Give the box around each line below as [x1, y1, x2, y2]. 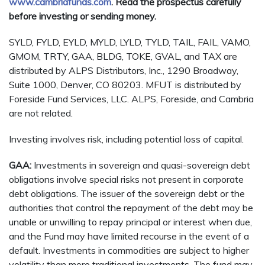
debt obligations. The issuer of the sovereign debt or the [9, 188, 245, 200]
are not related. [9, 107, 73, 119]
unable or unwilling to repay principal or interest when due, [9, 216, 252, 228]
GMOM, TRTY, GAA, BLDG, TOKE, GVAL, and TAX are [9, 50, 237, 63]
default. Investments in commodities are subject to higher [9, 244, 249, 257]
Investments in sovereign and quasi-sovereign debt [31, 159, 250, 172]
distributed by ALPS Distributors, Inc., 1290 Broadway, [9, 64, 238, 77]
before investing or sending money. [9, 10, 156, 22]
